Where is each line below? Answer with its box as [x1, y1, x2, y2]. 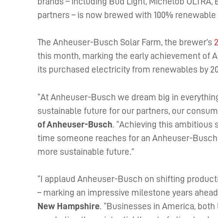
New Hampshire [37, 201, 100, 211]
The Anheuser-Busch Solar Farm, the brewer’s [37, 37, 215, 47]
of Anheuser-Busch [37, 119, 113, 129]
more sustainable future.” [37, 146, 135, 156]
